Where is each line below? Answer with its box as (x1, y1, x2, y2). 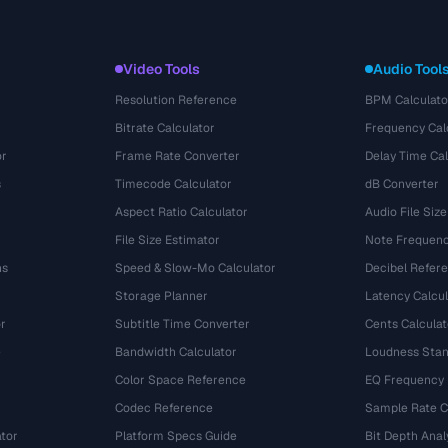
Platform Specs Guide (115, 428, 238, 444)
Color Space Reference (115, 372, 247, 388)
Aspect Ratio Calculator (115, 204, 249, 220)
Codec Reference (115, 400, 214, 416)
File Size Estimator (115, 232, 221, 248)
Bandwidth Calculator (115, 344, 238, 360)
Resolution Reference (115, 92, 238, 108)
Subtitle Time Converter (115, 316, 251, 332)
